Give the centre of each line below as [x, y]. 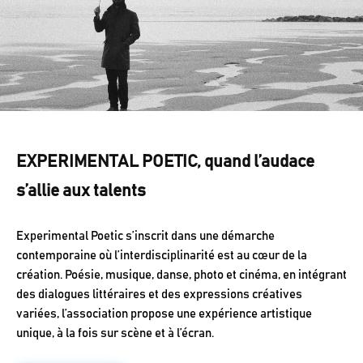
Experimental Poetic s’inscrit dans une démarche [145, 237]
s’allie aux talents [81, 191]
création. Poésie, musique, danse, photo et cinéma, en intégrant [181, 275]
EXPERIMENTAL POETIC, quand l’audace [165, 162]
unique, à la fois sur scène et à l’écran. [115, 334]
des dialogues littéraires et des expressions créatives [159, 295]
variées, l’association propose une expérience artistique [164, 314]
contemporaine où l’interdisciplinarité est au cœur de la [162, 256]
